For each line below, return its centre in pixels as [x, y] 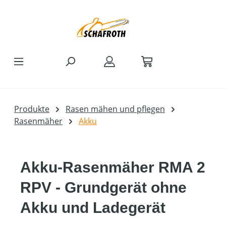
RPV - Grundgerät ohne [103, 187]
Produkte [32, 109]
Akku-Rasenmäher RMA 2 [113, 167]
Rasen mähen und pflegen [115, 109]
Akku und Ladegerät [93, 208]
